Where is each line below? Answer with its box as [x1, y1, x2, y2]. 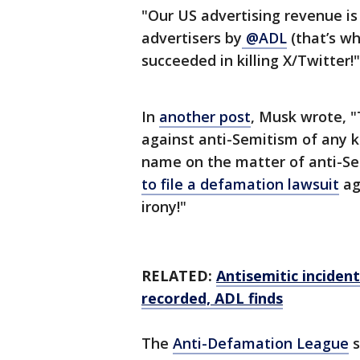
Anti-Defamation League [173, 333, 349, 354]
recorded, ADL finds [141, 288, 283, 309]
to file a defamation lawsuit [141, 174, 339, 194]
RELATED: [141, 266, 216, 286]
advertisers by [141, 28, 242, 48]
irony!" [141, 197, 186, 217]
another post [159, 107, 251, 127]
